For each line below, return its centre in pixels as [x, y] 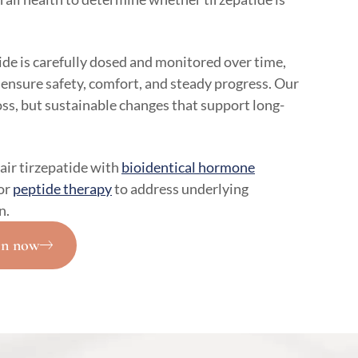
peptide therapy [62, 186]
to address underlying [180, 186]
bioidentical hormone [188, 164]
